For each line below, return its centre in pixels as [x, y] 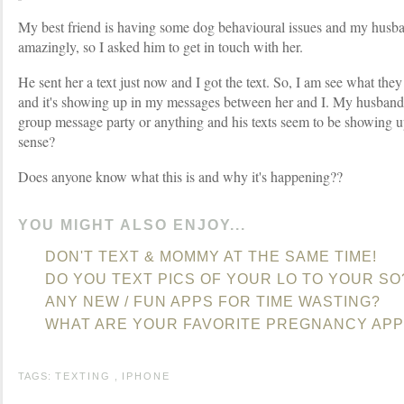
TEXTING [83, 376]
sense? [37, 141]
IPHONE [146, 376]
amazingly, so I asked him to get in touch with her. [161, 46]
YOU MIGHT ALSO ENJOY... [132, 225]
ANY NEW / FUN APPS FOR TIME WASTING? [213, 302]
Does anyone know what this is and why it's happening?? [180, 176]
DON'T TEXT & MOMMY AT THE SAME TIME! [211, 257]
